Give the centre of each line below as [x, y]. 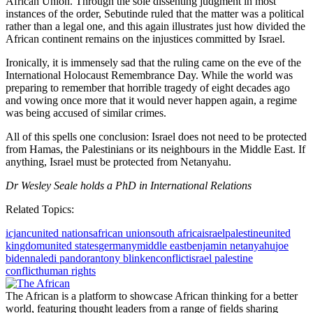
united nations [62, 233]
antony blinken [123, 259]
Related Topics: [40, 210]
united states [72, 246]
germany [118, 246]
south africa [176, 233]
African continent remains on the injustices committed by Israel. [145, 39]
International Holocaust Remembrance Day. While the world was [149, 75]
